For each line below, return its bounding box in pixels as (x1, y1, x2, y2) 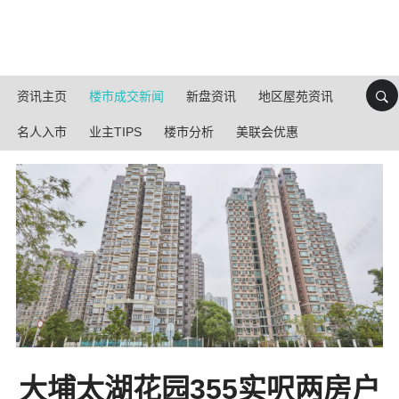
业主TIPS (89, 125, 142, 139)
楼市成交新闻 (89, 89, 164, 103)
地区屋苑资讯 (258, 89, 333, 103)
